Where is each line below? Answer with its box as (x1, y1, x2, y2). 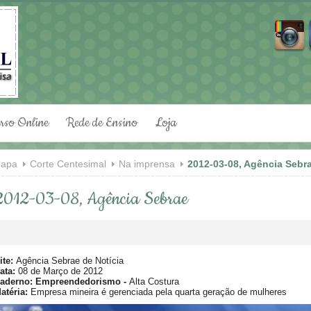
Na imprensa (118, 158, 175, 169)
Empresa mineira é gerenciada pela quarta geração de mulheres (27, 287, 287, 298)
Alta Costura (128, 276, 179, 287)
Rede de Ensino (66, 115, 137, 131)
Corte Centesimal (29, 158, 106, 169)
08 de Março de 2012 (15, 266, 103, 277)
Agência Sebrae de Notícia (12, 255, 124, 267)
